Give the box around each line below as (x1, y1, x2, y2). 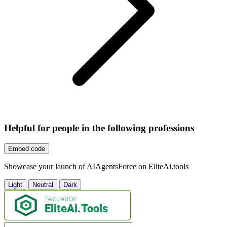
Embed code (8, 144, 45, 153)
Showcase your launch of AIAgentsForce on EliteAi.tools (4, 162, 188, 171)
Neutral (32, 180, 53, 188)
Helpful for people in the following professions (4, 123, 194, 134)
